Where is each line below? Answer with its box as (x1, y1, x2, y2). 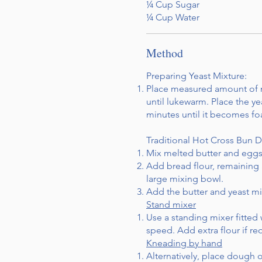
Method (146, 45, 183, 61)
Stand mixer (146, 199, 196, 210)
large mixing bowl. (146, 173, 223, 184)
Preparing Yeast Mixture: (146, 70, 247, 81)
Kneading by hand (146, 237, 222, 249)
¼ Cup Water (146, 12, 199, 23)
